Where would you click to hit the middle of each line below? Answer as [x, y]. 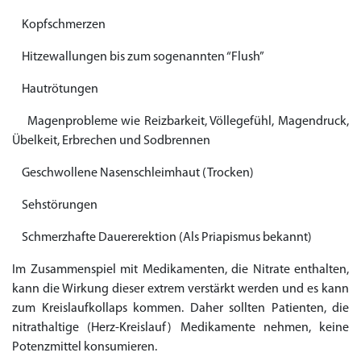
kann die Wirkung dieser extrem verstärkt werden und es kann [180, 289]
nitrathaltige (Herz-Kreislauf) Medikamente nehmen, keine [180, 328]
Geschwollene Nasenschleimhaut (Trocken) [133, 173]
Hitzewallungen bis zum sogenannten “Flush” [138, 57]
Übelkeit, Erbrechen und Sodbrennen [111, 141]
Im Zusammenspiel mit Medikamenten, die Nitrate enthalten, [180, 270]
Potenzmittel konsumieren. [85, 347]
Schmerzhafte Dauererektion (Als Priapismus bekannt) [162, 238]
